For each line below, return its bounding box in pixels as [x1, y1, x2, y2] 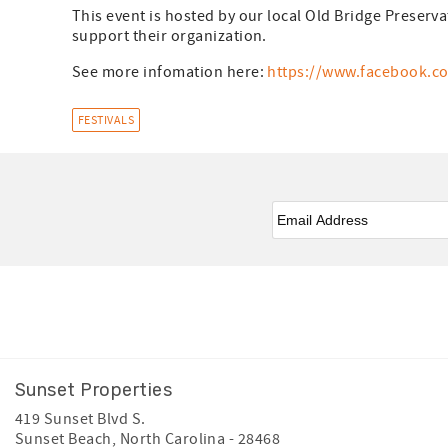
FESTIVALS [78, 113, 135, 129]
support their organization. [72, 26, 267, 47]
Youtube [208, 286, 268, 307]
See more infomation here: [72, 62, 268, 83]
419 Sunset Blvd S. [15, 409, 146, 430]
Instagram [148, 286, 221, 307]
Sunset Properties [15, 379, 173, 402]
